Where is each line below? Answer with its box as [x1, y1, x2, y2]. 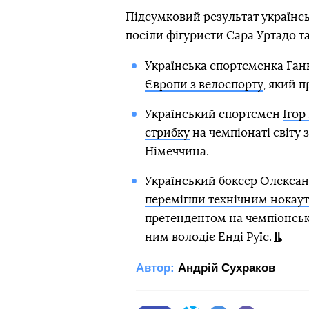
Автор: [136, 261, 175, 275]
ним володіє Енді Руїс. [144, 231, 272, 243]
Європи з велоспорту [144, 79, 263, 90]
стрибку [144, 127, 190, 139]
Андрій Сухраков [178, 261, 275, 275]
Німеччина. [144, 146, 209, 157]
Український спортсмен [144, 108, 283, 120]
